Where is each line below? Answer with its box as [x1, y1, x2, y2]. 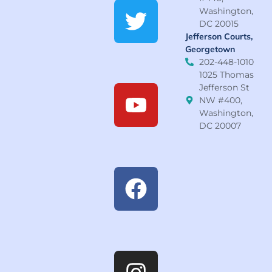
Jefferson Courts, [185, 30, 253, 42]
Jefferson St [199, 81, 250, 93]
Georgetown [185, 43, 236, 55]
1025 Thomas [199, 69, 254, 80]
